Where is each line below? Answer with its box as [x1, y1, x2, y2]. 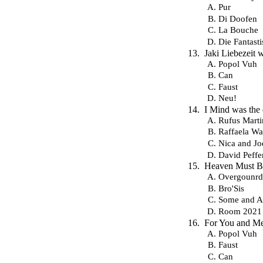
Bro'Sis [218, 183, 244, 193]
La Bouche [218, 25, 258, 35]
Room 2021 [218, 206, 262, 217]
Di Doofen [218, 13, 257, 23]
